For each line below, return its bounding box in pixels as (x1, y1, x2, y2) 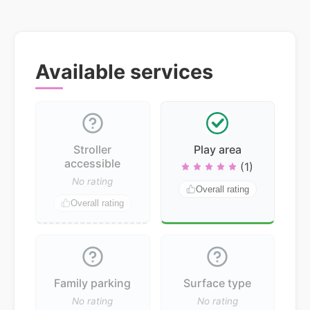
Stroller (73, 142, 112, 156)
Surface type (183, 275, 252, 290)
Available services (35, 59, 213, 84)
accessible (64, 156, 121, 170)
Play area (193, 142, 241, 156)
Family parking (54, 275, 131, 290)
